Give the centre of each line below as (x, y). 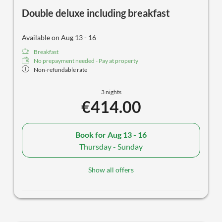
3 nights (111, 92)
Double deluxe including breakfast (96, 13)
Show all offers (111, 170)
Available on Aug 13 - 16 (59, 38)
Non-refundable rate (60, 70)
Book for (91, 134)
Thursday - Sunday (111, 146)
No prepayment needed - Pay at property (86, 61)
